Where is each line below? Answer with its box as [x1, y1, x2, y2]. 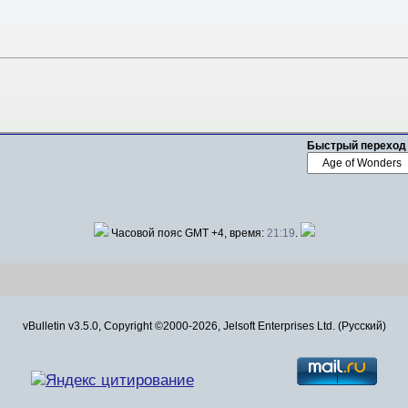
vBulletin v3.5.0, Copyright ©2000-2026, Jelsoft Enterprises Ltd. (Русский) [22, 320, 386, 333]
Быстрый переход [307, 138, 406, 152]
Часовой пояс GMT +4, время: [107, 227, 267, 240]
